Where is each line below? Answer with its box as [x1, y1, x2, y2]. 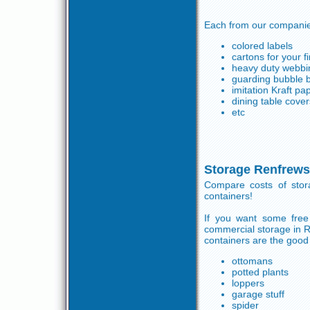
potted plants [232, 266, 289, 277]
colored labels [232, 40, 293, 51]
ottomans [232, 255, 273, 266]
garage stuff [232, 289, 284, 300]
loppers [232, 277, 264, 289]
